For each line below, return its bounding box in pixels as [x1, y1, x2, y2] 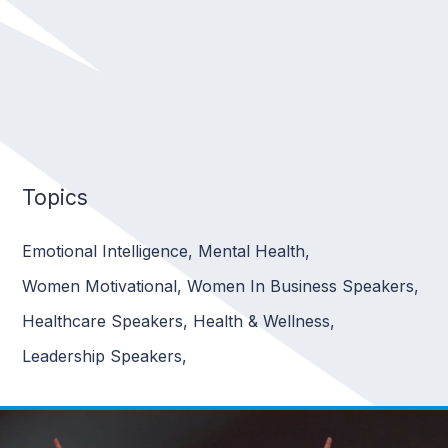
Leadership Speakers [22, 346, 183, 367]
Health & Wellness [193, 311, 331, 332]
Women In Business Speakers [187, 276, 415, 297]
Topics [22, 185, 89, 211]
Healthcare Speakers [22, 311, 184, 332]
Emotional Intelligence [22, 241, 189, 262]
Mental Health [198, 241, 306, 262]
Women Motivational [22, 276, 178, 297]
